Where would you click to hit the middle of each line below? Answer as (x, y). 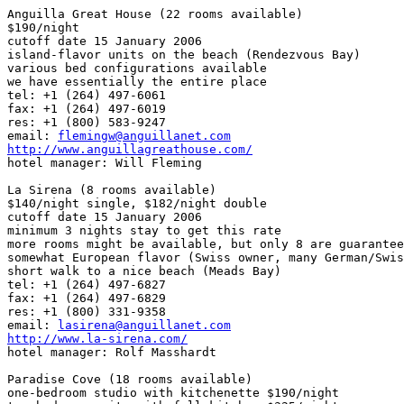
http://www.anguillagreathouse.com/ (130, 150)
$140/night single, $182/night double (137, 204)
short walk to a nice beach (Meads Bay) (144, 271)
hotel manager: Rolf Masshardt (112, 353)
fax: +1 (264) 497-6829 (87, 298)
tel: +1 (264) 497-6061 (87, 96)
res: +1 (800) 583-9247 (87, 123)
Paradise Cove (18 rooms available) (130, 380)
